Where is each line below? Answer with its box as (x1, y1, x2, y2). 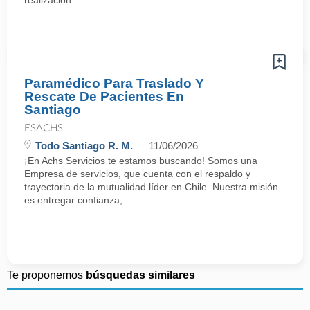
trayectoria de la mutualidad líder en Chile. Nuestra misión (24, 181, 278, 192)
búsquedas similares (86, 269, 195, 281)
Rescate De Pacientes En (24, 89, 184, 104)
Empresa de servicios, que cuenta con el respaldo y (24, 168, 250, 179)
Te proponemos (7, 269, 86, 281)
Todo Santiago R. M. (35, 140, 133, 152)
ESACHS (24, 123, 63, 134)
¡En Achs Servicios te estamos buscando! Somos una (24, 155, 257, 166)
